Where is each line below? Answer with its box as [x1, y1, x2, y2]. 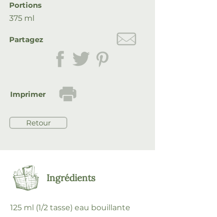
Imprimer [10, 90, 46, 99]
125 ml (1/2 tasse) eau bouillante [10, 203, 130, 212]
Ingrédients [46, 172, 95, 184]
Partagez [9, 35, 43, 44]
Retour [26, 118, 51, 127]
